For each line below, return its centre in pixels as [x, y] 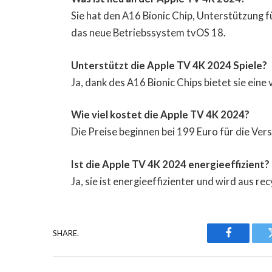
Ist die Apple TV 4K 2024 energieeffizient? [171, 165]
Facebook [249, 242]
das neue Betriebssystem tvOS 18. [149, 33]
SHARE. [66, 233]
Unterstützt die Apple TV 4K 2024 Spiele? [169, 65]
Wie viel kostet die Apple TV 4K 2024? [161, 115]
